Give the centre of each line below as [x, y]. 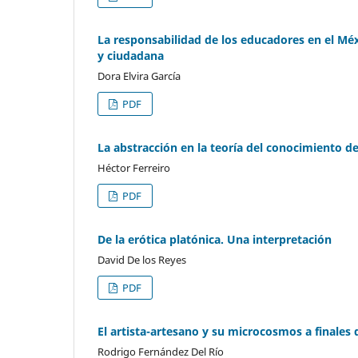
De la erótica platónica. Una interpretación [215, 240]
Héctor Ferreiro [134, 168]
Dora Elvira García [139, 76]
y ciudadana [131, 56]
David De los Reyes [142, 260]
